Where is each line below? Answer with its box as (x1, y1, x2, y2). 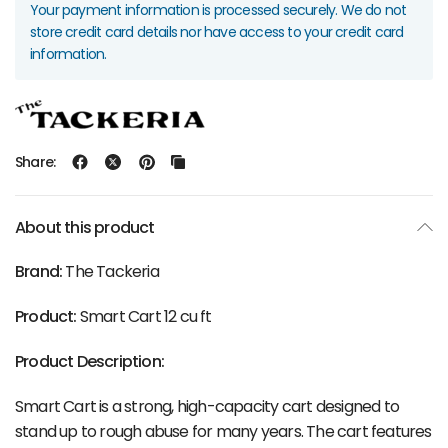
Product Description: (15, 350, 165, 373)
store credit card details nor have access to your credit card (30, 22, 404, 42)
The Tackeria (62, 260, 159, 283)
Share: (15, 152, 56, 172)
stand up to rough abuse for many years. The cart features (15, 420, 432, 443)
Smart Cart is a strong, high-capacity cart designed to (15, 395, 399, 418)
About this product (15, 216, 155, 239)
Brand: (15, 260, 63, 283)
